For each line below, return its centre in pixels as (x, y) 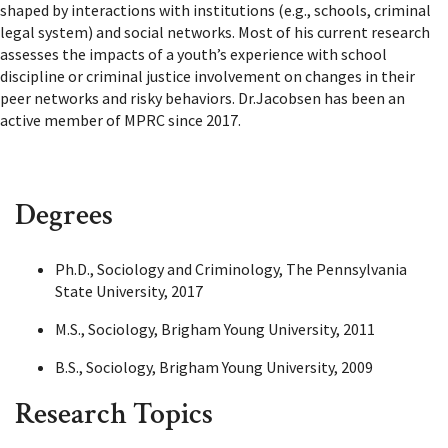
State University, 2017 (129, 291)
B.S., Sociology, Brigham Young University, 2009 (214, 367)
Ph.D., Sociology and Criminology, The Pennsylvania (231, 269)
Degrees (64, 215)
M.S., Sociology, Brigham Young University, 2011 (215, 329)
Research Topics (114, 414)
